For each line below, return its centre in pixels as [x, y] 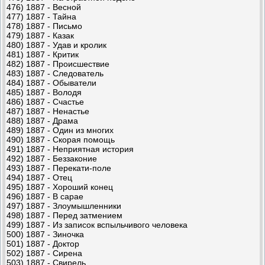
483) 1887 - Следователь [55, 73]
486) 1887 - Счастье [45, 101]
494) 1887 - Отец [39, 177]
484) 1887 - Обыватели [51, 83]
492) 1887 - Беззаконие [52, 158]
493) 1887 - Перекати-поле [59, 168]
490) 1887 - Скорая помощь [61, 139]
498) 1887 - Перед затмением [64, 215]
